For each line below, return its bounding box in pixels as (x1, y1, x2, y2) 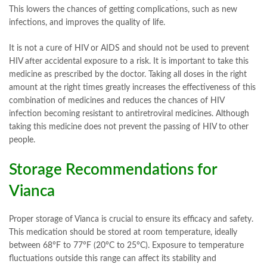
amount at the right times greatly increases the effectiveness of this (9, 83, 256, 92)
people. (9, 136, 35, 145)
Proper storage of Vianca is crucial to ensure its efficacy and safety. (9, 215, 253, 223)
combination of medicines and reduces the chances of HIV (9, 97, 224, 105)
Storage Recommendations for (9, 162, 217, 178)
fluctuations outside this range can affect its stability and (9, 254, 216, 263)
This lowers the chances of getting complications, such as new (9, 5, 237, 14)
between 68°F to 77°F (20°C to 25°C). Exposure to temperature (9, 241, 244, 250)
